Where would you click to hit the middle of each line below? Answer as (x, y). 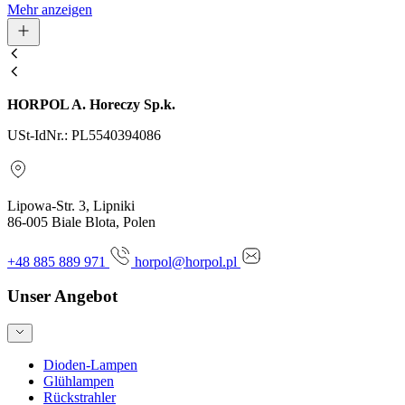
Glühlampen (79, 381)
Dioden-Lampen (90, 364)
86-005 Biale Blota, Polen (81, 221)
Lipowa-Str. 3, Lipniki (71, 205)
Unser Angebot (62, 297)
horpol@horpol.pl (188, 261)
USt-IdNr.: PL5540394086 (84, 135)
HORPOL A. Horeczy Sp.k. (91, 104)
